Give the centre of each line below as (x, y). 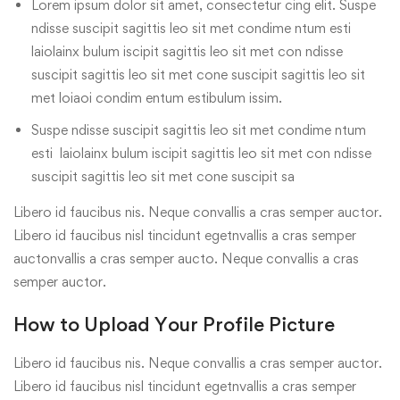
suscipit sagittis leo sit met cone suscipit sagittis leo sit (198, 75)
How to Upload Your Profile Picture (174, 324)
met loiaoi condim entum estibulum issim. (157, 98)
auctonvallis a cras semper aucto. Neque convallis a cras (186, 258)
